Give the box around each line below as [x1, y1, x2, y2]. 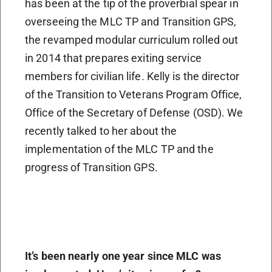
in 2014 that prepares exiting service [25, 51, 202, 64]
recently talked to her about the [25, 124, 177, 137]
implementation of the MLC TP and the [25, 142, 214, 155]
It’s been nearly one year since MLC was [25, 249, 221, 262]
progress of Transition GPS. [25, 160, 158, 174]
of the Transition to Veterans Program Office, [25, 87, 242, 101]
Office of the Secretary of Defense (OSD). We [25, 106, 243, 119]
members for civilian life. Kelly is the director [25, 69, 239, 83]
